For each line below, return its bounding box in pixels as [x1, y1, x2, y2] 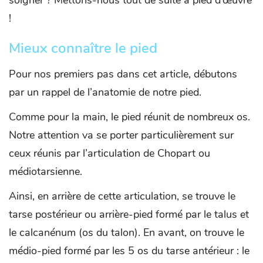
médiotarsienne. [9, 164, 82, 178]
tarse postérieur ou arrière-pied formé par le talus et [9, 207, 249, 221]
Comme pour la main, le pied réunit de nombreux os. [9, 109, 250, 124]
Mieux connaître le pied [9, 38, 157, 58]
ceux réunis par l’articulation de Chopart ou [9, 146, 210, 160]
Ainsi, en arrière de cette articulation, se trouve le [9, 188, 235, 203]
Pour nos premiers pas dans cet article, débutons [9, 66, 237, 81]
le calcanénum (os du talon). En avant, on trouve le [9, 225, 244, 240]
